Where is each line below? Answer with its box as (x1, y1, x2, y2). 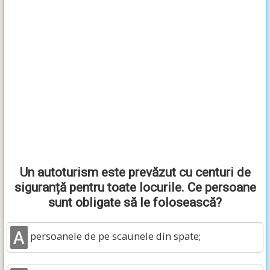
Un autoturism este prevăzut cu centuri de (19, 165, 251, 180)
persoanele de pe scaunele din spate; (28, 229, 201, 243)
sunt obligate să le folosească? (48, 195, 222, 210)
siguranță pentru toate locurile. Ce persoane (14, 180, 256, 195)
